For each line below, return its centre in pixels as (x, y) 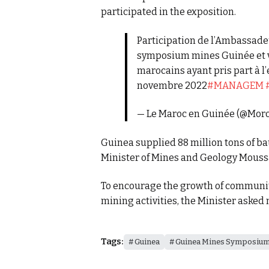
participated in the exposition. (168, 12)
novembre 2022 (172, 85)
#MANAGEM (235, 85)
